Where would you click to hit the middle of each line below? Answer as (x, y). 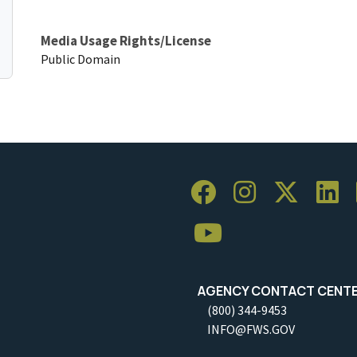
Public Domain (80, 59)
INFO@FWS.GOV (251, 329)
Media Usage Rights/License (126, 40)
